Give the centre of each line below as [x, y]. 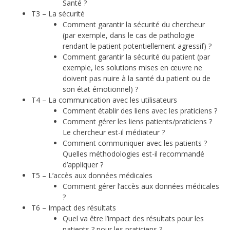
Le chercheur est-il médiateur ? [115, 132]
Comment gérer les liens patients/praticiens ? [137, 122]
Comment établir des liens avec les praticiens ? [141, 111]
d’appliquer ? [84, 165]
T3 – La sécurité [59, 14]
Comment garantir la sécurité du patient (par [136, 57]
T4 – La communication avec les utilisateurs [105, 100]
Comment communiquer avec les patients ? [135, 143]
